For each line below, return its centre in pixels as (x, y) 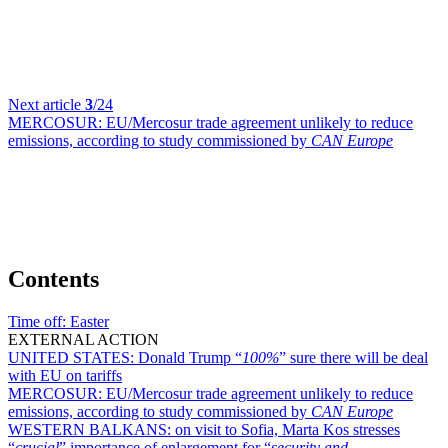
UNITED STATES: (73, 357)
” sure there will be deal (353, 357)
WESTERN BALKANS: (91, 429)
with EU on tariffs (65, 375)
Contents (53, 278)
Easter (89, 321)
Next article (46, 104)
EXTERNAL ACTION (83, 339)
